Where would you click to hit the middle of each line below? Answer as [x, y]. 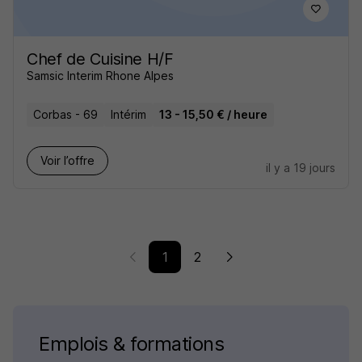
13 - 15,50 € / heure [213, 114]
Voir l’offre [67, 160]
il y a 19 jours [301, 168]
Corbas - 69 [65, 114]
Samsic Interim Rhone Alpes [100, 76]
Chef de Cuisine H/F [100, 59]
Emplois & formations [132, 344]
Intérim [128, 114]
